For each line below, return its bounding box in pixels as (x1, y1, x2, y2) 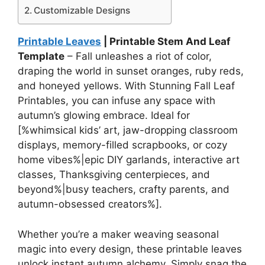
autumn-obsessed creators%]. (18, 198, 162, 211)
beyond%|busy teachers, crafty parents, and (18, 183, 230, 196)
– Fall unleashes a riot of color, (64, 50, 212, 63)
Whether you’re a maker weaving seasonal (18, 228, 219, 240)
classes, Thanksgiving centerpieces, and (18, 169, 210, 181)
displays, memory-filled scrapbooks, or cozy (18, 139, 227, 151)
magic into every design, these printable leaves (18, 243, 242, 255)
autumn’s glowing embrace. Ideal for (18, 109, 190, 122)
